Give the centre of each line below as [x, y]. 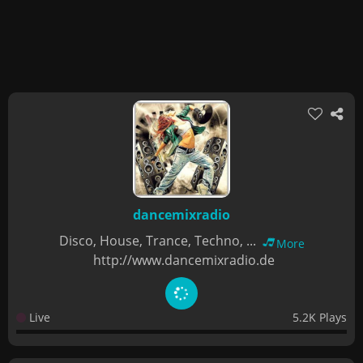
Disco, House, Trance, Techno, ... [159, 241]
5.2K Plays [320, 317]
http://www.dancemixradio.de [184, 260]
